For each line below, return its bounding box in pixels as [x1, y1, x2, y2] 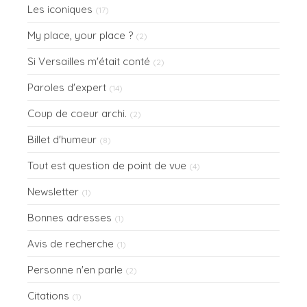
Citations [27, 288, 69, 302]
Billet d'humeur [27, 132, 97, 146]
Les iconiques [27, 2, 93, 16]
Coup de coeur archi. [27, 106, 127, 120]
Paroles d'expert [27, 80, 106, 94]
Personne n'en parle [27, 262, 123, 276]
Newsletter [27, 184, 79, 198]
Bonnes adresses [27, 210, 112, 224]
